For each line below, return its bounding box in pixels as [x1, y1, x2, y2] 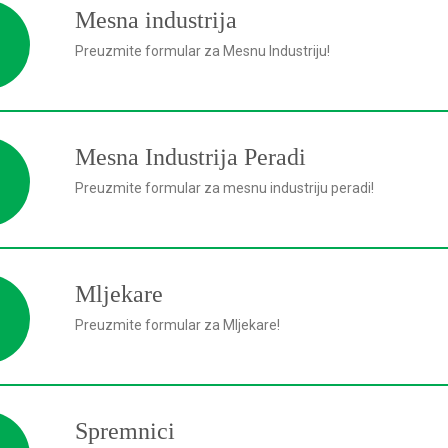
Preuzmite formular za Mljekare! [75, 317, 280, 333]
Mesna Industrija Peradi [75, 144, 306, 170]
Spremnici [75, 418, 175, 444]
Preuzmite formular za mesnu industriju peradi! [75, 180, 374, 196]
